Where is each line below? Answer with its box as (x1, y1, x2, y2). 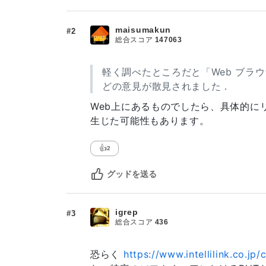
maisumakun (115, 25, 171, 35)
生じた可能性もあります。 (90, 115, 210, 127)
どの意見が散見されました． (102, 80, 232, 93)
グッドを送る (107, 169, 157, 179)
